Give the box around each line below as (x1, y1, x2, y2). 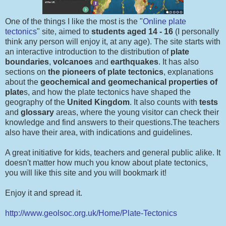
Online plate (143, 17, 186, 26)
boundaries (5, 57, 49, 66)
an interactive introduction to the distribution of (5, 47, 171, 56)
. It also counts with (130, 97, 199, 106)
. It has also (158, 57, 199, 66)
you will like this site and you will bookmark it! (5, 168, 166, 177)
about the (5, 77, 40, 86)
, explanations (163, 67, 213, 76)
